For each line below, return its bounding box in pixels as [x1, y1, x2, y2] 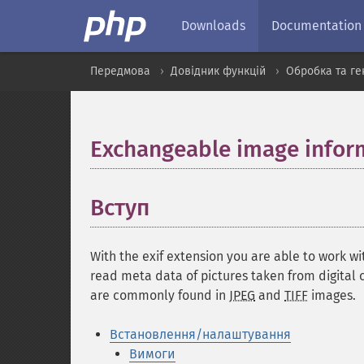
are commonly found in [90, 288, 229, 303]
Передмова [90, 64, 150, 78]
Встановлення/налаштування [110, 327, 291, 342]
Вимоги [129, 346, 175, 362]
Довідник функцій [171, 64, 266, 78]
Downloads [181, 18, 245, 33]
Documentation [271, 18, 362, 33]
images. [308, 288, 356, 303]
